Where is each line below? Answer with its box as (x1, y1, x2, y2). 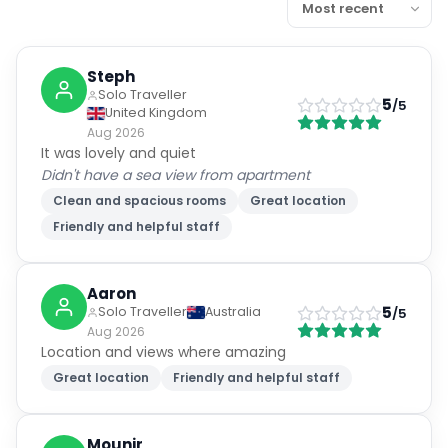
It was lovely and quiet (41, 143, 196, 163)
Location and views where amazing (41, 342, 286, 362)
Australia (205, 303, 261, 320)
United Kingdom (105, 104, 207, 121)
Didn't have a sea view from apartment (41, 165, 310, 185)
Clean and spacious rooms (53, 192, 226, 209)
